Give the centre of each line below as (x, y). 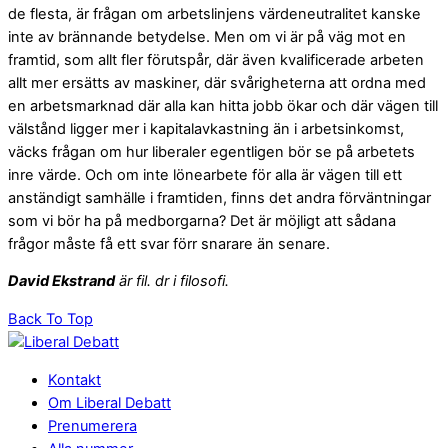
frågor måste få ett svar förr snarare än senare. (169, 243)
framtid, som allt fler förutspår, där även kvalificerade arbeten (216, 59)
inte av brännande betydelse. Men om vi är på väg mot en (207, 36)
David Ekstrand (61, 281)
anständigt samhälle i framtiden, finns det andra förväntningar (219, 197)
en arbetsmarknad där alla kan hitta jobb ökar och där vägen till (223, 105)
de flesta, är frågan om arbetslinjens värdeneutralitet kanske (214, 13)
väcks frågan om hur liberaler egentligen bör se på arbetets (211, 151)
